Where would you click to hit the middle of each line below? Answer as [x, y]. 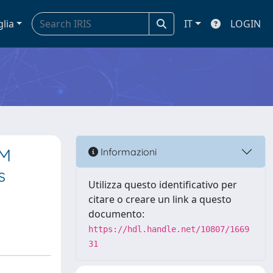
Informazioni [127, 151]
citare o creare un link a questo [160, 199]
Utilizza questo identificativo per [163, 185]
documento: [116, 214]
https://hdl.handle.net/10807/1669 [169, 229]
